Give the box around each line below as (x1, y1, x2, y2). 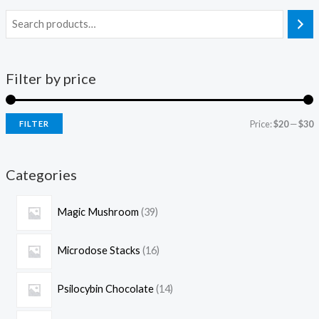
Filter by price (5, 69, 96, 87)
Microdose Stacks (57, 244, 141, 256)
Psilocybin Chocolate (57, 282, 155, 295)
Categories (5, 165, 77, 183)
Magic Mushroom (57, 205, 140, 218)
